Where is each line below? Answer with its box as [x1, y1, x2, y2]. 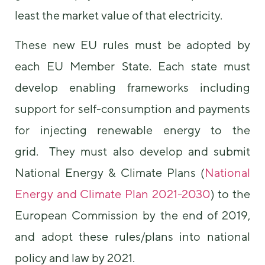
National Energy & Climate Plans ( [15, 166, 205, 180]
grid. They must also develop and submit [15, 144, 250, 159]
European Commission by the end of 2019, [15, 208, 250, 222]
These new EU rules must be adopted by [15, 38, 250, 52]
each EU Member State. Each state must [15, 59, 250, 73]
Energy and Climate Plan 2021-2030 [15, 187, 211, 201]
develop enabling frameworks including [15, 80, 250, 95]
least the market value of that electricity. [15, 8, 222, 22]
